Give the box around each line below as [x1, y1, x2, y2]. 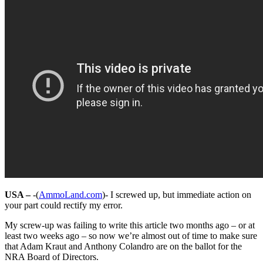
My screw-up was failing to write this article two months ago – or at [5, 220, 255, 230]
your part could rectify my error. [5, 200, 123, 210]
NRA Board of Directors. [5, 251, 99, 262]
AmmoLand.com [39, 189, 102, 200]
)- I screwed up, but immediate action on [102, 189, 251, 200]
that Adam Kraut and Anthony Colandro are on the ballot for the [5, 241, 242, 251]
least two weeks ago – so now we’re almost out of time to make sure [5, 230, 257, 241]
